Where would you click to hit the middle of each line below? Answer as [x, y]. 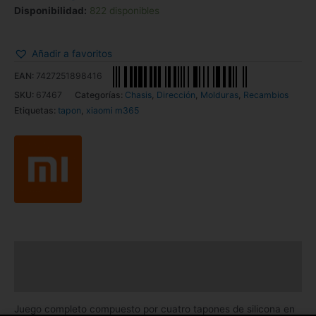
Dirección [176, 95]
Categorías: [100, 95]
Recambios [266, 95]
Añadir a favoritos [72, 53]
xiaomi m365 [113, 111]
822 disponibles [124, 10]
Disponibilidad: [50, 10]
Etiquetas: [36, 111]
